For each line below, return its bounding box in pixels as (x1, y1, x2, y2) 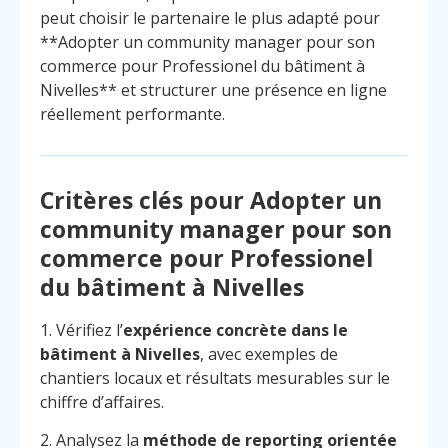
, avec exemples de (200, 342, 338, 365)
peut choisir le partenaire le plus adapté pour (40, 7, 380, 30)
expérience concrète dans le (123, 318, 348, 341)
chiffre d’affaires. (40, 390, 164, 413)
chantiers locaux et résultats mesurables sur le (40, 366, 390, 389)
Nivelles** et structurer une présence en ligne (40, 79, 387, 102)
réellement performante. (40, 103, 225, 126)
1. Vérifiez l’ (40, 318, 123, 341)
